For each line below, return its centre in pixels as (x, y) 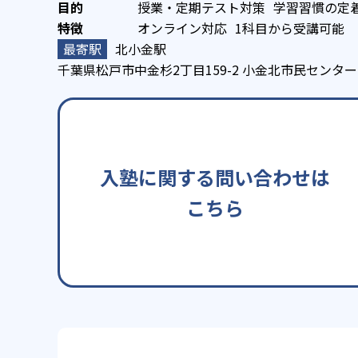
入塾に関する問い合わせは (215, 177)
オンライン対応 (182, 28)
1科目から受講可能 (290, 28)
